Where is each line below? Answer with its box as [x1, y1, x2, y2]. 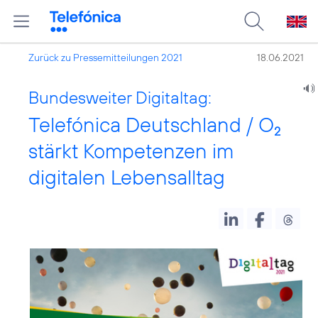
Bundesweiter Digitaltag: [28, 87, 212, 108]
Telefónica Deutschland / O [28, 111, 274, 138]
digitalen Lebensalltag [28, 164, 225, 190]
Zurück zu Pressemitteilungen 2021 [28, 51, 182, 64]
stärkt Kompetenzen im [28, 138, 234, 164]
